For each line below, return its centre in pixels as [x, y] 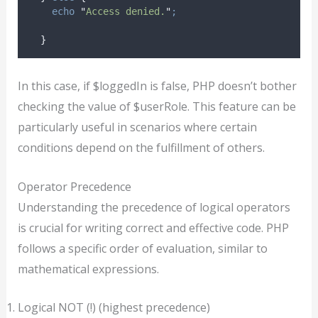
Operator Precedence [74, 186]
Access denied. [125, 11]
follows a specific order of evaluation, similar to [142, 248]
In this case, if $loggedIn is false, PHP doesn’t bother [157, 86]
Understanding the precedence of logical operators [154, 207]
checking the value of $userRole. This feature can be [157, 107]
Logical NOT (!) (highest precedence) [114, 308]
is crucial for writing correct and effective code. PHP [153, 227]
